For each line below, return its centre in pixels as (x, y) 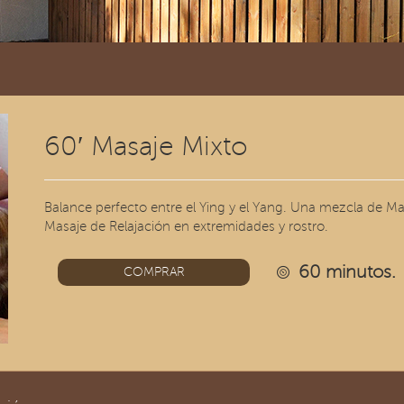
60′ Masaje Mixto (146, 147)
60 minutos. (345, 272)
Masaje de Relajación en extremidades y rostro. (186, 226)
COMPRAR (154, 272)
